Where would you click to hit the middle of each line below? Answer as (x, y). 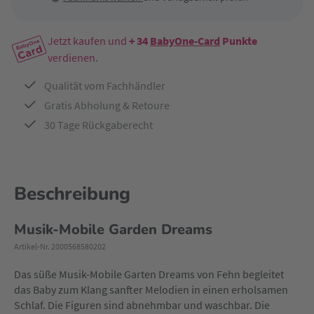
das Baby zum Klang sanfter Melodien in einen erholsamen (151, 289)
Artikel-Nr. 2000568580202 (60, 246)
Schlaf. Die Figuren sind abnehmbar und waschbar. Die (142, 305)
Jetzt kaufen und (88, 41)
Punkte (239, 41)
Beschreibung (72, 194)
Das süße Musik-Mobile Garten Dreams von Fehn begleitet (149, 274)
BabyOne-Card (185, 41)
